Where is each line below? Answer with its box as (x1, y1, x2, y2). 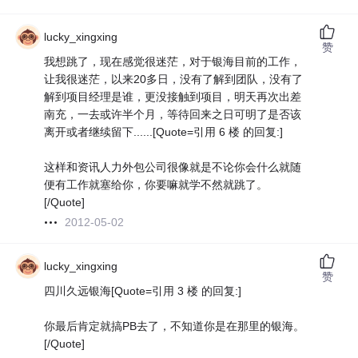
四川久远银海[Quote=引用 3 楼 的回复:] (44, 284, 242, 298)
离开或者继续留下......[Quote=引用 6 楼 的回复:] (44, 125, 284, 139)
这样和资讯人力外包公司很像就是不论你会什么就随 (44, 161, 302, 174)
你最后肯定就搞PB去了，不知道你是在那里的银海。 (44, 320, 305, 333)
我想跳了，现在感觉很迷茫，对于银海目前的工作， (44, 55, 302, 69)
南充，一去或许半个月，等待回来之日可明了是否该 (44, 108, 302, 121)
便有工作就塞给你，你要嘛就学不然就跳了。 (44, 178, 268, 192)
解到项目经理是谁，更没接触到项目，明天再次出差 (44, 90, 302, 104)
